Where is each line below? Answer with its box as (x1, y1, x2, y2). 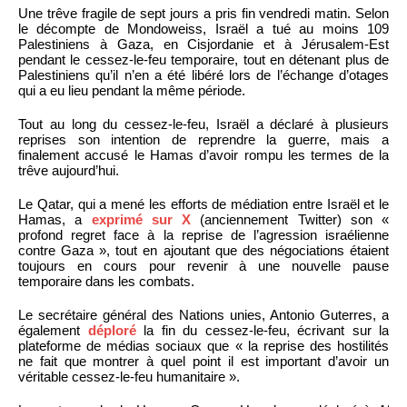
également (18, 322, 88, 338)
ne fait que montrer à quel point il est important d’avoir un (18, 352, 389, 369)
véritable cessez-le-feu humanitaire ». (18, 368, 240, 384)
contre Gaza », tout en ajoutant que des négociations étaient (18, 242, 389, 258)
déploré (87, 322, 136, 338)
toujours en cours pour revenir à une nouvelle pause (18, 257, 389, 273)
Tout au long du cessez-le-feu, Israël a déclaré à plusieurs (18, 115, 389, 132)
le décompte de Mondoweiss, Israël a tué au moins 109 (18, 20, 389, 36)
